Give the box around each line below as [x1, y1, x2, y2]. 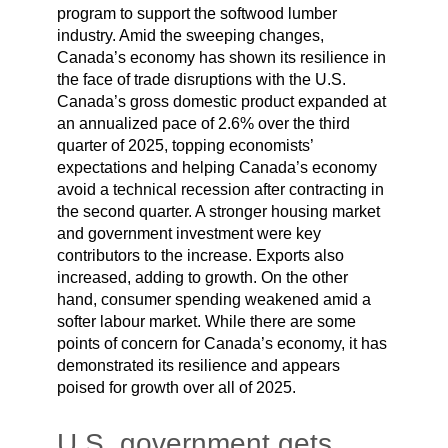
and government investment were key [56, 224, 321, 242]
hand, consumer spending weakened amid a [56, 290, 371, 308]
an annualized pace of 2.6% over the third [56, 114, 350, 132]
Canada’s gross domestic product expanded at [56, 92, 386, 110]
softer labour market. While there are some [56, 312, 356, 330]
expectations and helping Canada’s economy [56, 158, 377, 176]
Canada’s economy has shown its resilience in [56, 48, 386, 66]
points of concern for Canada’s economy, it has [56, 334, 387, 352]
